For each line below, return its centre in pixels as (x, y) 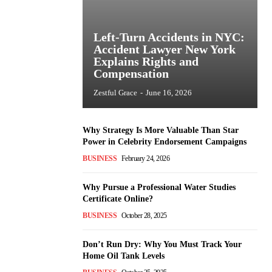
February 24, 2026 (145, 158)
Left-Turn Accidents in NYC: (169, 37)
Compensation (131, 73)
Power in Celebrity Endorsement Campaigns (165, 141)
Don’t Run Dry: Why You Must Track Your (162, 244)
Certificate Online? (118, 199)
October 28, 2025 (144, 215)
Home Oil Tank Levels (124, 256)
